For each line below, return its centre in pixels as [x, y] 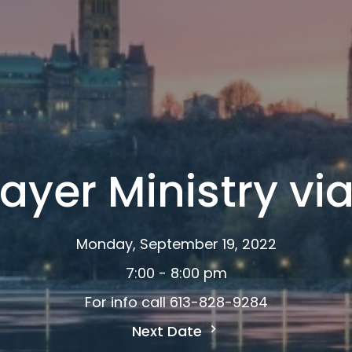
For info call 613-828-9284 [176, 302]
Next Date [169, 331]
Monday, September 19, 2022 [176, 244]
